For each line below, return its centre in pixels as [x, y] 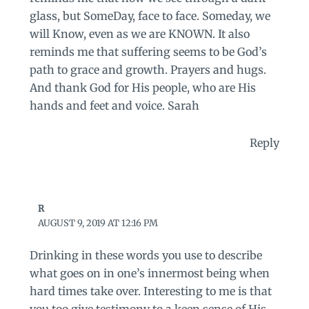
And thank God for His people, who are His [142, 87]
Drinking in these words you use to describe [146, 256]
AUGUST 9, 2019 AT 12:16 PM [98, 223]
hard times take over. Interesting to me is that [150, 291]
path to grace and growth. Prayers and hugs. [148, 69]
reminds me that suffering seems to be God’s [148, 51]
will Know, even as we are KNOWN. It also [139, 33]
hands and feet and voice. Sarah [114, 105]
